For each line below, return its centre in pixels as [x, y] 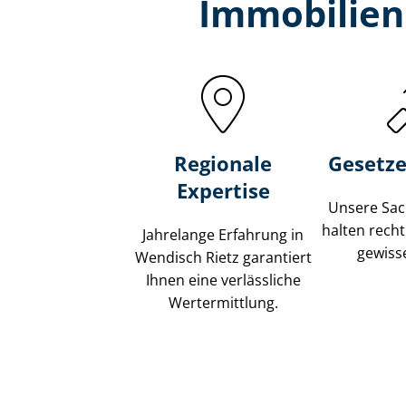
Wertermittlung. [223, 303]
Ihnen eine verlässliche [223, 280]
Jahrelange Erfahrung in [223, 235]
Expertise [223, 191]
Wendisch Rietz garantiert [223, 258]
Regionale [223, 164]
